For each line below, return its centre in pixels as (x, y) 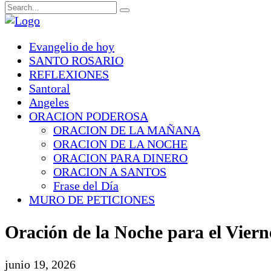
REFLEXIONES (69, 74)
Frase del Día (86, 186)
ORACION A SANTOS (110, 172)
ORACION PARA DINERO (120, 158)
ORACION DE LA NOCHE (120, 144)
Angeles (49, 102)
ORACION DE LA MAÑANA (127, 130)
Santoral (50, 88)
